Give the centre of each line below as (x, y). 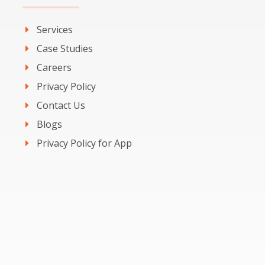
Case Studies (64, 49)
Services (54, 30)
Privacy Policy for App (84, 143)
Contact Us (61, 106)
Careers (54, 68)
